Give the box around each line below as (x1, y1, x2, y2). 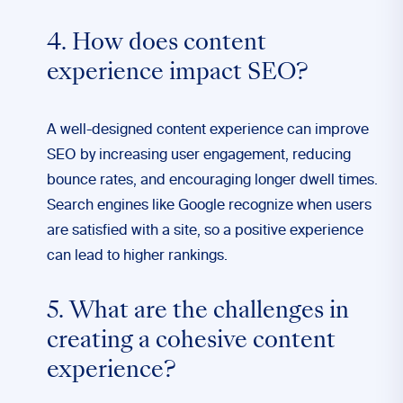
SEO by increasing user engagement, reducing (47, 148, 351, 163)
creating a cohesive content (47, 331, 336, 353)
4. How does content (47, 33, 266, 55)
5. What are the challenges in (47, 301, 349, 323)
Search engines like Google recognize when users (47, 199, 372, 213)
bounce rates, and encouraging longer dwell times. (47, 174, 378, 188)
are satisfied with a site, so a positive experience (47, 224, 363, 238)
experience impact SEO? (47, 63, 309, 85)
